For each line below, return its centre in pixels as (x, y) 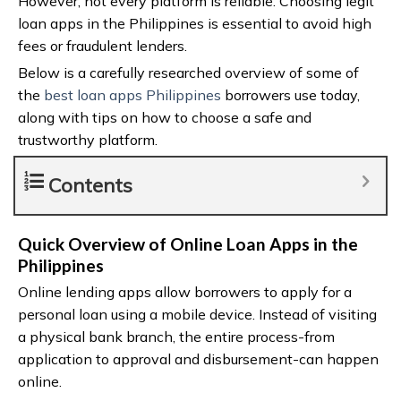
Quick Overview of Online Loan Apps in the (188, 243)
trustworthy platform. (88, 139)
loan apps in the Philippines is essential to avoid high (195, 23)
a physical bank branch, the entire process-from (176, 336)
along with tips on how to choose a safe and (165, 117)
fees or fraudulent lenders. (102, 45)
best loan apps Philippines (132, 94)
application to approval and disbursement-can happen (198, 358)
